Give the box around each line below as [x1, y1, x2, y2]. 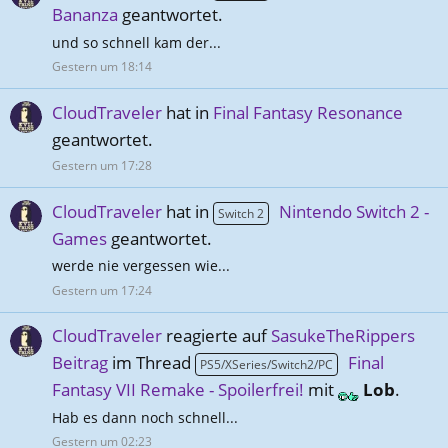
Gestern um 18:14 [52, 58, 152, 76]
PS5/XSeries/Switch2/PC [200, 356, 334, 373]
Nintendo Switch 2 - [279, 199, 430, 223]
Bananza [52, 3, 118, 27]
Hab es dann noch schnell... [52, 407, 238, 427]
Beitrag [52, 351, 108, 375]
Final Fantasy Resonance [213, 100, 403, 124]
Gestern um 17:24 [52, 281, 152, 299]
